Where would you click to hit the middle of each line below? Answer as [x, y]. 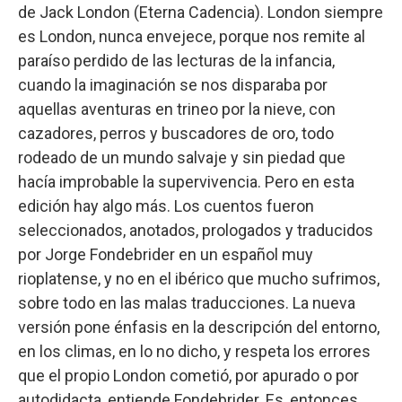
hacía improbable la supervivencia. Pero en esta [186, 181]
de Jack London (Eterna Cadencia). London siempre [201, 12]
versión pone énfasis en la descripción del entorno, [199, 327]
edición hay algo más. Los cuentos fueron [166, 205]
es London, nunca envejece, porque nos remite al [192, 36]
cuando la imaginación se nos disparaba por [173, 84]
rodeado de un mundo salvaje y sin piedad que [182, 157]
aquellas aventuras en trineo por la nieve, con [177, 109]
